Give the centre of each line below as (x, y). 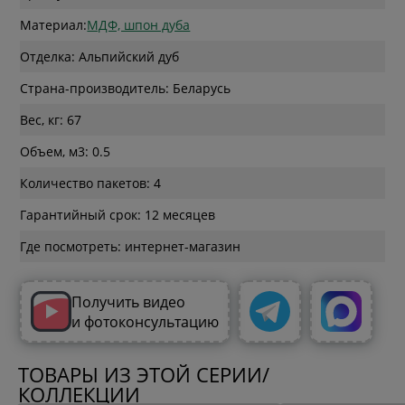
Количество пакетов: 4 (91, 184)
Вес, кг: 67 (51, 120)
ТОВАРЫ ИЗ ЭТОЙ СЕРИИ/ (144, 375)
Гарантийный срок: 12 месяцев (118, 215)
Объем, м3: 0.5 (66, 152)
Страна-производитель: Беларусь (126, 89)
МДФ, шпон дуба (139, 25)
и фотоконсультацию (146, 321)
